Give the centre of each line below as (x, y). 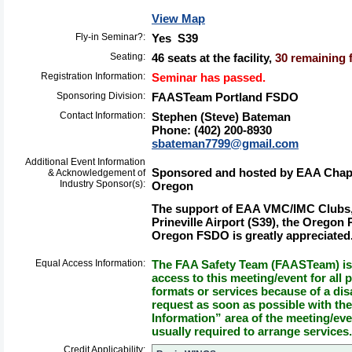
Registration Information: (93, 76)
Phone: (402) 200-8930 (212, 130)
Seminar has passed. (209, 77)
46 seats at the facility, (213, 58)
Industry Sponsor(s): (103, 184)
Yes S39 (175, 38)
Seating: (128, 57)
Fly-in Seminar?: (110, 37)
